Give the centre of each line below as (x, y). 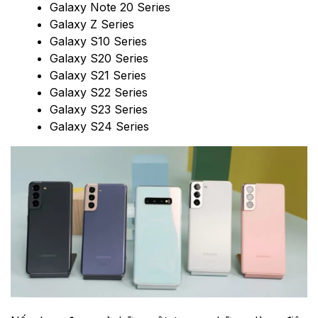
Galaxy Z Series (92, 24)
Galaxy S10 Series (98, 42)
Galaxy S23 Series (99, 110)
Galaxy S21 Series (98, 76)
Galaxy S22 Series (99, 93)
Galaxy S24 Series (99, 127)
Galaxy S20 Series (99, 59)
